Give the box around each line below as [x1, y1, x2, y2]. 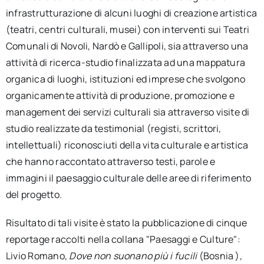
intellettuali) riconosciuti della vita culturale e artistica [5, 138, 249, 151]
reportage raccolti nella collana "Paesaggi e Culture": [5, 233, 240, 246]
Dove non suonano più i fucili [69, 249, 197, 262]
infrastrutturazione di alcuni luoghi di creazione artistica [5, 6, 258, 19]
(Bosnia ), [197, 249, 242, 262]
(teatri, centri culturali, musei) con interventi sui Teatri [5, 23, 250, 36]
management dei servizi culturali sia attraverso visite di [5, 105, 250, 118]
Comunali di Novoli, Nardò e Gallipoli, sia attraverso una [5, 39, 249, 52]
